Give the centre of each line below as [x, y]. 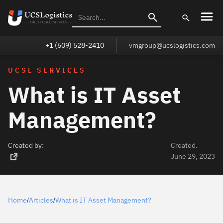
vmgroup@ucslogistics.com [172, 45]
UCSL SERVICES [47, 70]
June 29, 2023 [193, 156]
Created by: [26, 145]
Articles [41, 200]
